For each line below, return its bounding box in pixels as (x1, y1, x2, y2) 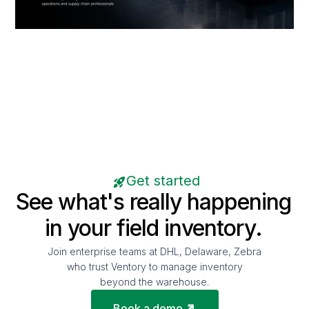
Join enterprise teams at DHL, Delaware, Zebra (48, 246, 261, 258)
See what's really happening (16, 188, 291, 216)
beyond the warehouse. (100, 276, 209, 288)
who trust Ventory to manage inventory (66, 261, 243, 273)
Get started (126, 172, 200, 190)
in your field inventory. (45, 215, 262, 242)
